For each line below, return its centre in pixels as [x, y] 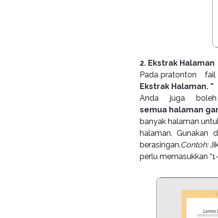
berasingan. [160, 145]
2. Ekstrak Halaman [177, 63]
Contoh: [194, 145]
